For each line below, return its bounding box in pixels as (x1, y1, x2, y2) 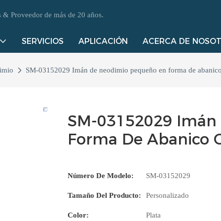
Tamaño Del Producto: (68, 191, 141, 200)
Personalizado (146, 191, 189, 200)
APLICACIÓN (78, 37, 128, 46)
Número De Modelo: (68, 172, 134, 180)
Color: (68, 211, 89, 220)
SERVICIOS (22, 37, 64, 46)
